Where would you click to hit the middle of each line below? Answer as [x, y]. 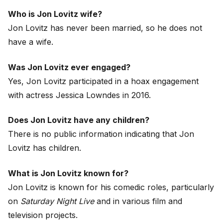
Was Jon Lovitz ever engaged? [69, 67]
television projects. [43, 215]
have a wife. [31, 42]
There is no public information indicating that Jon [101, 134]
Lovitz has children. [45, 148]
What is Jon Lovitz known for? [68, 173]
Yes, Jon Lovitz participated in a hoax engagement [103, 81]
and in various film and [138, 201]
